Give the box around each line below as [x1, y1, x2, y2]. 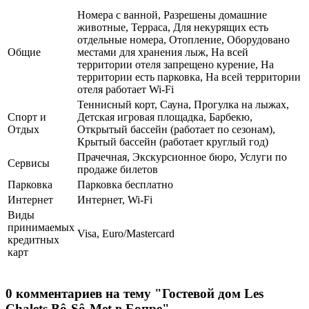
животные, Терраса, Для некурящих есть [77, 21, 268, 34]
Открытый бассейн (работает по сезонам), [77, 123, 275, 136]
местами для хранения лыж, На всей [77, 46, 248, 59]
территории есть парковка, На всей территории [77, 71, 301, 83]
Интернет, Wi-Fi [77, 194, 152, 206]
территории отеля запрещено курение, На [77, 59, 274, 71]
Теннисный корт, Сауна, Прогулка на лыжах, [77, 99, 289, 111]
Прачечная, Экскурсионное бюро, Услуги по [77, 151, 287, 163]
